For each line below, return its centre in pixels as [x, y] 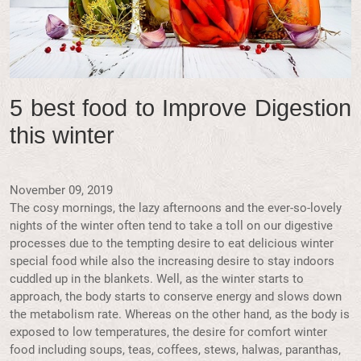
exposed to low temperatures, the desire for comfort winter [168, 332]
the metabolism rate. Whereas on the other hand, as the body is [180, 315]
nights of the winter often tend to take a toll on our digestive [171, 226]
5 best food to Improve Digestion [180, 108]
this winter [62, 136]
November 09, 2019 [61, 191]
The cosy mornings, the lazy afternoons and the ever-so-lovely [176, 208]
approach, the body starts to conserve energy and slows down [176, 297]
